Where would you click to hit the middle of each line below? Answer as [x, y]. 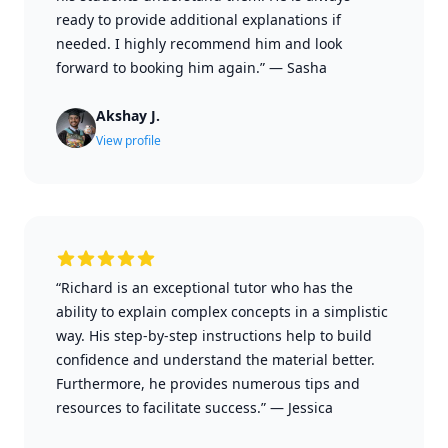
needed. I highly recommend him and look [199, 43]
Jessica [310, 407]
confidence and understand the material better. [215, 359]
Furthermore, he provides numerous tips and [208, 383]
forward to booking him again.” [160, 67]
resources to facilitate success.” [161, 407]
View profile [128, 140]
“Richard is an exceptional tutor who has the [204, 287]
